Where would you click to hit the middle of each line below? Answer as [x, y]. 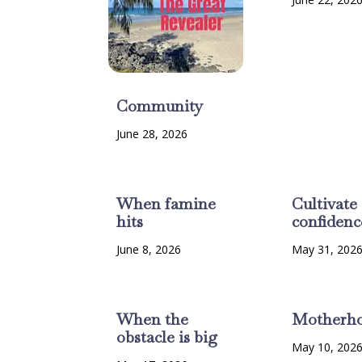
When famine [166, 204]
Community [160, 106]
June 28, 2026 [152, 134]
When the [153, 320]
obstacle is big [167, 337]
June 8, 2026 [149, 250]
